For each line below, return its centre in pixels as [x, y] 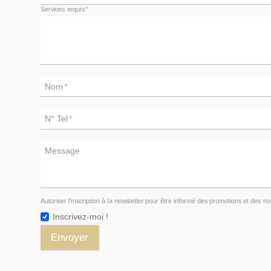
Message [62, 151]
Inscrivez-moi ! [80, 217]
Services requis [63, 9]
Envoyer [70, 238]
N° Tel [56, 119]
